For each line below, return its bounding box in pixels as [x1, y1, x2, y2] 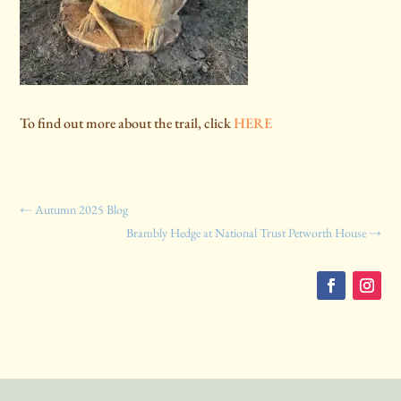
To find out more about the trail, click [20, 114, 235, 133]
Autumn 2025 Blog [35, 201, 129, 218]
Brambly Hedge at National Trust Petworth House [125, 225, 366, 242]
